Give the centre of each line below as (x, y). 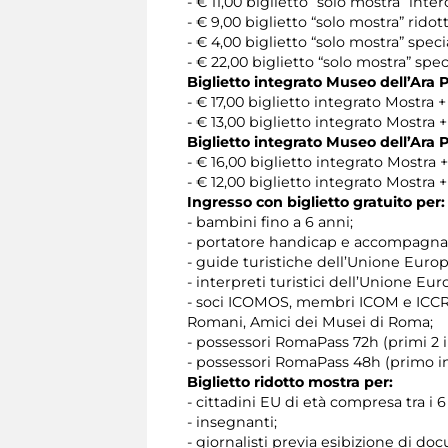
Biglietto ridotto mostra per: (290, 382)
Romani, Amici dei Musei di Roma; (310, 322)
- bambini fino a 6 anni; (270, 222)
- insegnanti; (234, 422)
